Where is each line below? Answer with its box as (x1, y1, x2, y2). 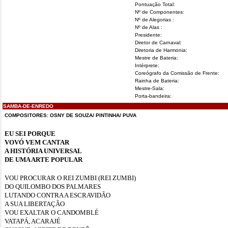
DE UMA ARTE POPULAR (5, 156, 82, 163)
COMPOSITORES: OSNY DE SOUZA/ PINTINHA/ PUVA (5, 112, 136, 118)
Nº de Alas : (135, 24, 162, 30)
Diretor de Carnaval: (135, 40, 182, 45)
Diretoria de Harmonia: (135, 47, 187, 53)
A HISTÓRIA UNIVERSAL (5, 147, 82, 155)
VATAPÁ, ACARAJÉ (5, 217, 61, 225)
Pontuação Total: (135, 2, 175, 7)
